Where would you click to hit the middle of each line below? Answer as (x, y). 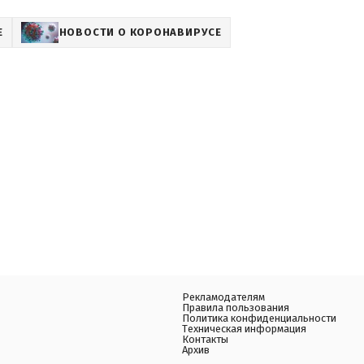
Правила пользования (236, 308)
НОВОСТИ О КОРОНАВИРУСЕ (140, 32)
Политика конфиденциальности (259, 318)
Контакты (205, 339)
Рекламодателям (223, 297)
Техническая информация (244, 329)
